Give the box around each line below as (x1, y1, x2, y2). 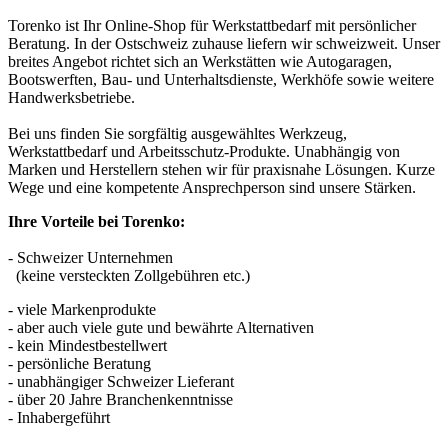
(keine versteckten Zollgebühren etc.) (8, 266, 250, 284)
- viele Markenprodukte (8, 300, 156, 318)
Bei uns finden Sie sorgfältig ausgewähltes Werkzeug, (8, 124, 347, 142)
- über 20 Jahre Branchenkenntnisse (8, 390, 233, 408)
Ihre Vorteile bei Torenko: (8, 212, 185, 230)
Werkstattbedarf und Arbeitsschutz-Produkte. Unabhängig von (8, 142, 400, 160)
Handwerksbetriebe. (8, 88, 135, 106)
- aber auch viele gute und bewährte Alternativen (8, 318, 314, 336)
